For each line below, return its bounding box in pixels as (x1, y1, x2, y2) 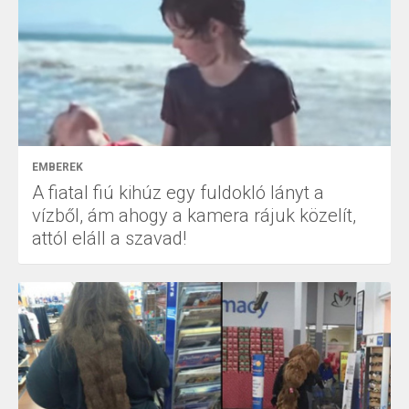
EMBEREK (32, 161, 83, 174)
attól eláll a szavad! (32, 227, 186, 250)
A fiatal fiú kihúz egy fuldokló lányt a (32, 182, 324, 204)
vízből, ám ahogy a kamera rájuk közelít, (32, 204, 356, 227)
